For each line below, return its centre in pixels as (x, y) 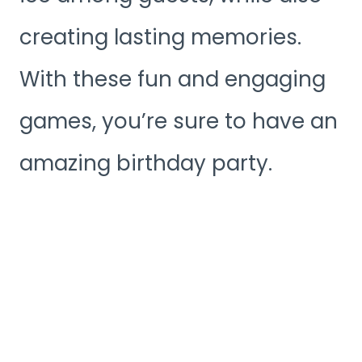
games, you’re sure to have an (179, 121)
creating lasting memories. (160, 37)
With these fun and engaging (173, 79)
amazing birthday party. (146, 163)
